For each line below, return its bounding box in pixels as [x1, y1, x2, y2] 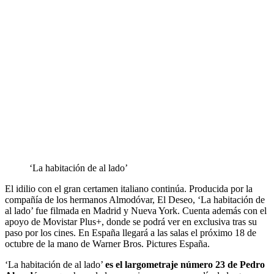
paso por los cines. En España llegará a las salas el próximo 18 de [5, 227, 256, 238]
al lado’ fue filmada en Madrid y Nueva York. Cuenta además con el [5, 205, 267, 216]
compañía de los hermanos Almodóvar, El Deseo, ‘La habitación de [5, 194, 265, 205]
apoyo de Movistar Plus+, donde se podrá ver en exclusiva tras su [5, 216, 257, 227]
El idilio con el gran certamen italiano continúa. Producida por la [5, 183, 253, 194]
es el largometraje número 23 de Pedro [105, 259, 265, 270]
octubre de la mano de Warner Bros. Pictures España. [5, 238, 210, 249]
